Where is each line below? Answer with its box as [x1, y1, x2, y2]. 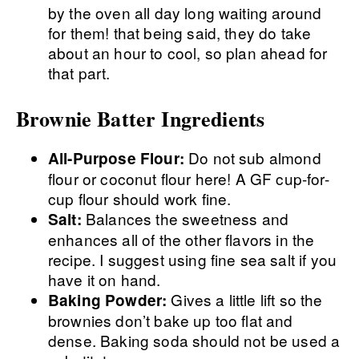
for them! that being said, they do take [48, 22, 312, 43]
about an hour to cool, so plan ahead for [48, 42, 328, 63]
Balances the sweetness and [85, 208, 289, 229]
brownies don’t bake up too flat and [48, 309, 293, 331]
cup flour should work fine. [48, 188, 232, 209]
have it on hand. [48, 268, 161, 290]
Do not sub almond [188, 147, 321, 168]
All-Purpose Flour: [48, 147, 189, 169]
